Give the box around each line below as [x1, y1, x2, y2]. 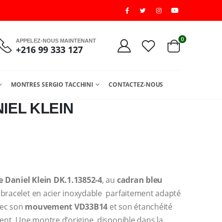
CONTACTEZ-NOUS [108, 80, 164, 89]
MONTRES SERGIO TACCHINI [10, 80, 94, 89]
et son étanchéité [108, 201, 172, 212]
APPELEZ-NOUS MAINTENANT [16, 37, 96, 44]
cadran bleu [116, 174, 163, 185]
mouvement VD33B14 [25, 201, 108, 212]
